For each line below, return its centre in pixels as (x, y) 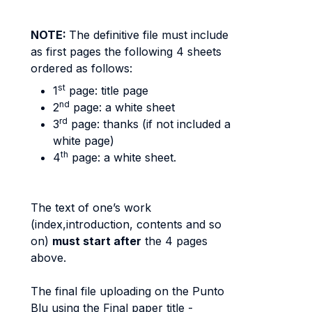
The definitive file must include (149, 35)
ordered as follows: (81, 68)
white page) (84, 141)
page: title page (107, 91)
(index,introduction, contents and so (126, 224)
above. (48, 258)
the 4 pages (174, 241)
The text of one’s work (91, 208)
